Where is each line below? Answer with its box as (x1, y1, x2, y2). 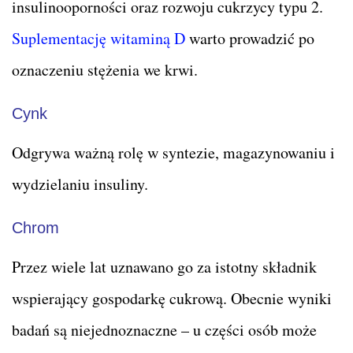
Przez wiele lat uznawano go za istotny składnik (12, 255, 317, 277)
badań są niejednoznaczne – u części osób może (12, 318, 317, 340)
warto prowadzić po (185, 27, 314, 49)
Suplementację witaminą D (12, 27, 185, 49)
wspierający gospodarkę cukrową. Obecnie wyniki (12, 287, 332, 309)
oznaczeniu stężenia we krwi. (12, 58, 198, 80)
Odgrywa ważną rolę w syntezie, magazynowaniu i (12, 141, 335, 163)
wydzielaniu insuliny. (12, 173, 148, 195)
